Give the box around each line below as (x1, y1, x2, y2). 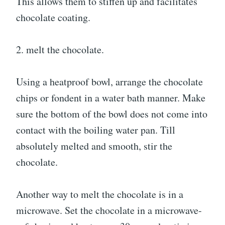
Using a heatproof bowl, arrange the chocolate (16, 75, 203, 88)
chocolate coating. (16, 11, 90, 24)
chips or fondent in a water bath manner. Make (16, 91, 205, 104)
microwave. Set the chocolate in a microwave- (16, 203, 202, 217)
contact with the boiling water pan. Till (16, 123, 175, 137)
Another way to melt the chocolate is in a (16, 187, 183, 201)
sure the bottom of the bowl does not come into (16, 107, 207, 121)
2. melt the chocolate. (16, 43, 104, 56)
